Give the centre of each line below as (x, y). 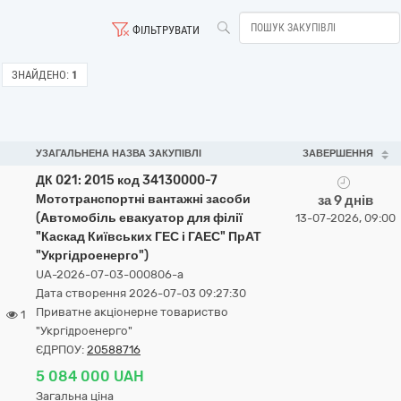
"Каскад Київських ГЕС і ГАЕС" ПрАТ (149, 237)
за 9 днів (346, 200)
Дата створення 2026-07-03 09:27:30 (141, 293)
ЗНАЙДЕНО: (40, 75)
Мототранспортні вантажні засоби (143, 199)
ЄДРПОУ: (61, 350)
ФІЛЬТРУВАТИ (166, 30)
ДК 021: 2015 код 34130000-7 (127, 180)
